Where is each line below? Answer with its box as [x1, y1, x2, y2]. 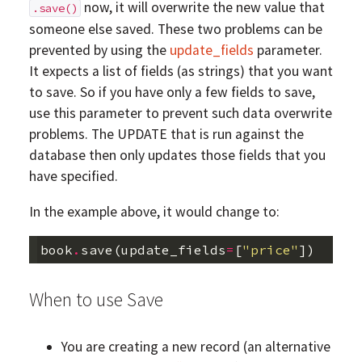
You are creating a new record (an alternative [61, 337, 330, 356]
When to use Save [28, 287, 163, 313]
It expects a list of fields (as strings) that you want [28, 62, 333, 81]
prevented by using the [28, 41, 170, 60]
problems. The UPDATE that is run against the [28, 125, 304, 144]
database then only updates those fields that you [28, 146, 326, 165]
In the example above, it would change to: [28, 202, 280, 221]
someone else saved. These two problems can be [28, 20, 322, 39]
